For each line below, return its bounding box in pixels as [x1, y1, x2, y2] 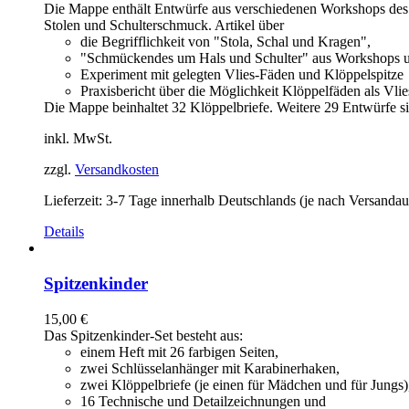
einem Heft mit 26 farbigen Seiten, [80, 343, 278, 360]
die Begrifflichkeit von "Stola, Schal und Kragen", [80, 34, 371, 50]
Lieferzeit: [44, 193, 106, 209]
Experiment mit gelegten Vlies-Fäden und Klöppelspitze [80, 67, 404, 83]
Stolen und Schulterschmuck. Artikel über [44, 17, 284, 34]
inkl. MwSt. [44, 131, 112, 147]
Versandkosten [75, 162, 159, 178]
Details [44, 224, 84, 240]
